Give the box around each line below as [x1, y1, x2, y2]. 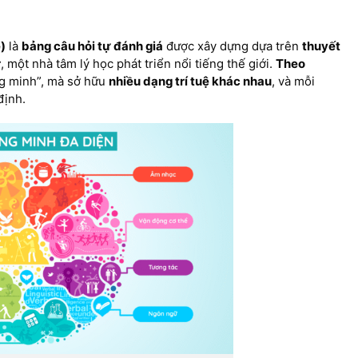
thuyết [302, 38, 341, 54]
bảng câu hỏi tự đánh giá [22, 38, 164, 54]
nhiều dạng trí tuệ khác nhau [109, 74, 272, 89]
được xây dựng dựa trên [163, 38, 303, 54]
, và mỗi [272, 74, 316, 89]
